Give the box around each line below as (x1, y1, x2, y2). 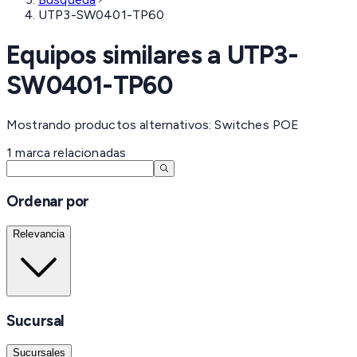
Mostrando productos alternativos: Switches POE (6, 117, 300, 133)
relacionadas (50, 145, 127, 161)
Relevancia (13, 227, 65, 240)
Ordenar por (6, 191, 89, 210)
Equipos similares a (6, 39, 228, 70)
